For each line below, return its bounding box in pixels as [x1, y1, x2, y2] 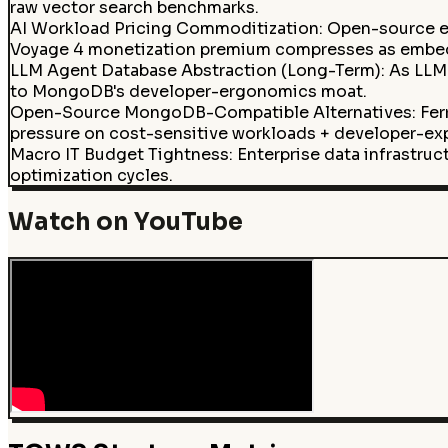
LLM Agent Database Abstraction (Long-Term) [9, 59, 381, 81]
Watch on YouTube [8, 207, 243, 238]
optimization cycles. [9, 164, 173, 186]
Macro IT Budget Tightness [9, 143, 229, 165]
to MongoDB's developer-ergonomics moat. [9, 80, 367, 102]
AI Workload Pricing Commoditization [9, 17, 319, 39]
